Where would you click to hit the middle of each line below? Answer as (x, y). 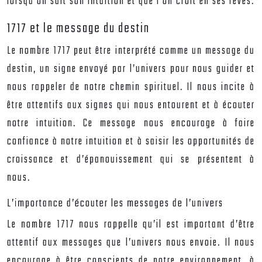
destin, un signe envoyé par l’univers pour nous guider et (131, 69)
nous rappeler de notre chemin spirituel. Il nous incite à (131, 87)
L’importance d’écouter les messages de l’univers (115, 204)
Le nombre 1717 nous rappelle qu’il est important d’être (131, 225)
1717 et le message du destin (78, 29)
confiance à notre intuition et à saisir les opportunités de (131, 142)
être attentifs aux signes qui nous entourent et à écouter (131, 106)
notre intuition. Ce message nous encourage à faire (131, 124)
